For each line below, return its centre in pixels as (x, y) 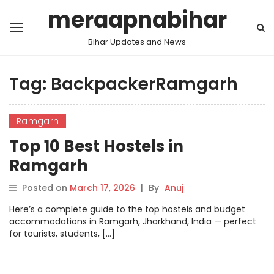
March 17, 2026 (102, 188)
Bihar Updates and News (137, 42)
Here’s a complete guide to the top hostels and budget (127, 209)
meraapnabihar (137, 20)
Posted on (46, 188)
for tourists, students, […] (62, 234)
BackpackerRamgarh (144, 84)
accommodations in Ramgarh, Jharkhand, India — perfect (133, 221)
